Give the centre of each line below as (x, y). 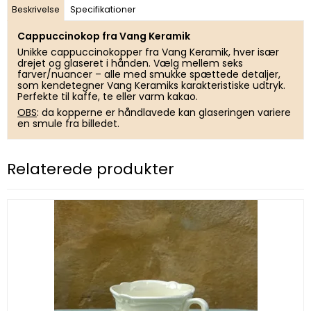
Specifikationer (103, 10)
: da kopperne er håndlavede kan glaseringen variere (164, 113)
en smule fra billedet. (70, 124)
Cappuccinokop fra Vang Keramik (104, 36)
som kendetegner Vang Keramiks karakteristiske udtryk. (151, 86)
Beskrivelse (36, 10)
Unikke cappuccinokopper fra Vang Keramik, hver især (148, 52)
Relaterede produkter (91, 169)
